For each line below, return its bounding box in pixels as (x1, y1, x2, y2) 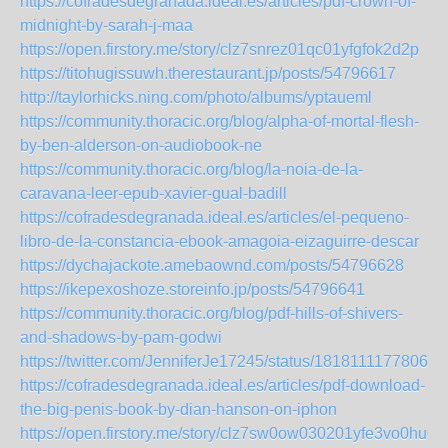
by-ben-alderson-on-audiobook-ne (20, 137, 262, 154)
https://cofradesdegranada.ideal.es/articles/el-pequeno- (20, 209, 409, 226)
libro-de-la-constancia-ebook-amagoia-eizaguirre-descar (20, 233, 419, 250)
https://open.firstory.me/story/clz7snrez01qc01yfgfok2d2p (20, 41, 419, 58)
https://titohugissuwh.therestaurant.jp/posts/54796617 (20, 65, 396, 82)
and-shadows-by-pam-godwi (20, 329, 222, 346)
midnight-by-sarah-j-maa (20, 17, 193, 34)
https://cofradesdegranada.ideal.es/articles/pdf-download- (20, 377, 425, 394)
